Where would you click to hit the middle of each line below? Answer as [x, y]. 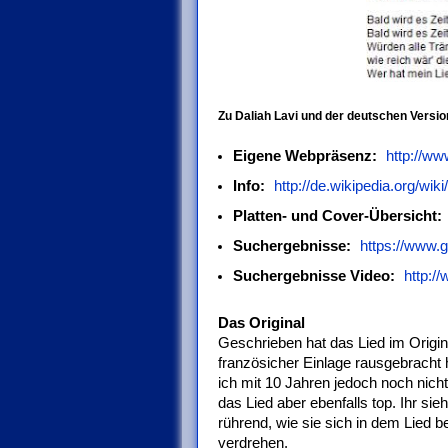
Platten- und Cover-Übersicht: [337, 215]
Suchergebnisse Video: [313, 275]
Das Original [261, 322]
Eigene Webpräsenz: [304, 155]
